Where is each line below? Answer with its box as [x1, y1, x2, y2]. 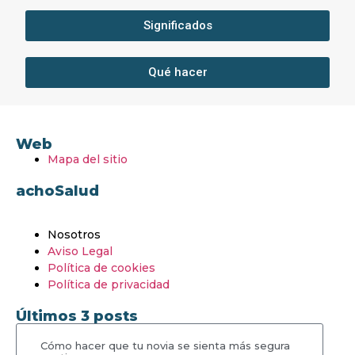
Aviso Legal [48, 243, 113, 258]
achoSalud [16, 182, 99, 200]
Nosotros [48, 227, 101, 242]
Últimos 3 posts [16, 307, 138, 325]
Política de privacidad [48, 277, 170, 292]
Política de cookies [48, 260, 155, 275]
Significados [143, 18, 212, 33]
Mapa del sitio [48, 152, 128, 167]
